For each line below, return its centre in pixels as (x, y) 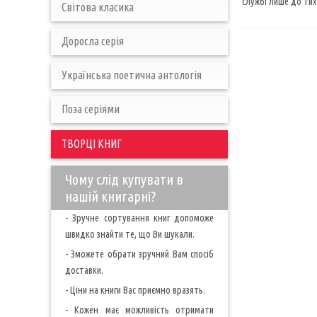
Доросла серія (93, 41)
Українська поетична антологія (132, 75)
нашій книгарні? (110, 196)
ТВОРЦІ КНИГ (92, 144)
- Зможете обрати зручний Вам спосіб (139, 254)
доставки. (84, 270)
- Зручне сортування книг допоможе (139, 218)
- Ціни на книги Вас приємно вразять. (135, 290)
